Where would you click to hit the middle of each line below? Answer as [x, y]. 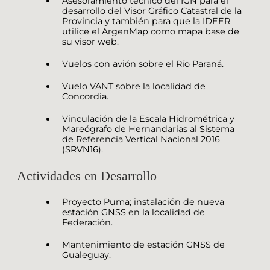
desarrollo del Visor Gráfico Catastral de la [152, 11]
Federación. [87, 222]
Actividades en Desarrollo [87, 175]
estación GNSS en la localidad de [133, 212]
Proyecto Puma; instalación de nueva [143, 202]
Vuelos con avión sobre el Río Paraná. [143, 64]
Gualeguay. [86, 255]
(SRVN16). [83, 149]
